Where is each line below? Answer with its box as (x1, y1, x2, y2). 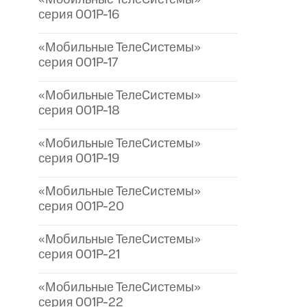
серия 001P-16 (38, 5, 119, 25)
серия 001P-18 (38, 101, 120, 121)
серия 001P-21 (38, 245, 120, 265)
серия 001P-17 (38, 53, 118, 73)
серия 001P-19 (38, 149, 119, 169)
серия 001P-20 (38, 197, 124, 217)
